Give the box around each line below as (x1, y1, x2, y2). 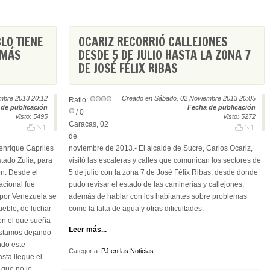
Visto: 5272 (223, 113, 256, 120)
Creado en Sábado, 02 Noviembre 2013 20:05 (122, 95, 256, 102)
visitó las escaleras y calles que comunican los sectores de (69, 156, 261, 165)
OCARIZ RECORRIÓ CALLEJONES (78, 33, 228, 51)
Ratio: (69, 96, 90, 104)
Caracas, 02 (69, 120, 108, 128)
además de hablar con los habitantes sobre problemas (69, 192, 247, 201)
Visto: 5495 (15, 113, 48, 120)
